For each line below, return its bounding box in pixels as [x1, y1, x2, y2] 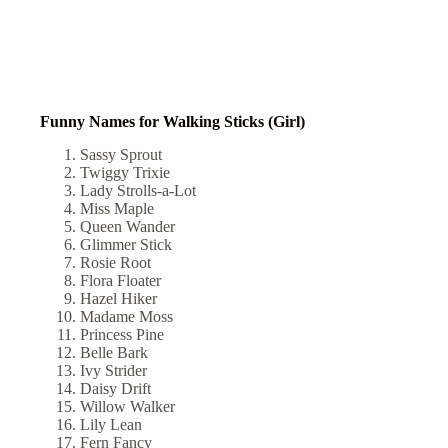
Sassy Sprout [80, 146, 166, 164]
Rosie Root [80, 254, 155, 272]
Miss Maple [80, 200, 158, 218]
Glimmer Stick [80, 236, 176, 254]
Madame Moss [80, 308, 177, 326]
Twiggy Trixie [80, 164, 174, 182]
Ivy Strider [80, 362, 151, 380]
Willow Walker [80, 398, 179, 416]
